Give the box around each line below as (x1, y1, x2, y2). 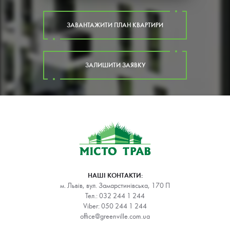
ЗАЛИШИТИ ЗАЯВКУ (85, 61, 145, 70)
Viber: (83, 202, 101, 211)
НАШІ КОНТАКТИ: (87, 171, 143, 180)
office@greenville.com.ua (80, 213, 150, 221)
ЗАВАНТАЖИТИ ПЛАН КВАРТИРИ (67, 21, 163, 30)
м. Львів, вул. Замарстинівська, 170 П (60, 182, 170, 190)
